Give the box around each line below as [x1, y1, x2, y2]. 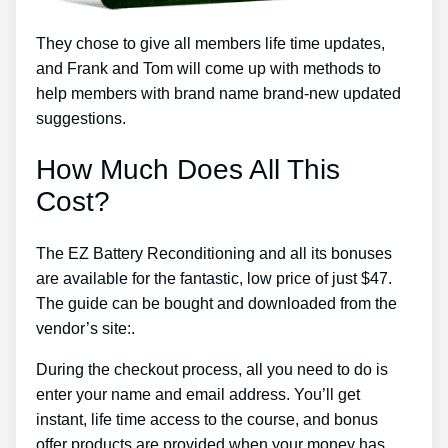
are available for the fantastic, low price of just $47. [36, 270, 392, 288]
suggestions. [36, 109, 126, 127]
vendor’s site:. [36, 320, 135, 338]
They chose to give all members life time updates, [36, 34, 385, 52]
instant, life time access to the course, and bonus [36, 411, 378, 429]
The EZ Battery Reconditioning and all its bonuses [36, 245, 392, 263]
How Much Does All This [36, 153, 340, 185]
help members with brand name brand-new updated [36, 84, 401, 102]
